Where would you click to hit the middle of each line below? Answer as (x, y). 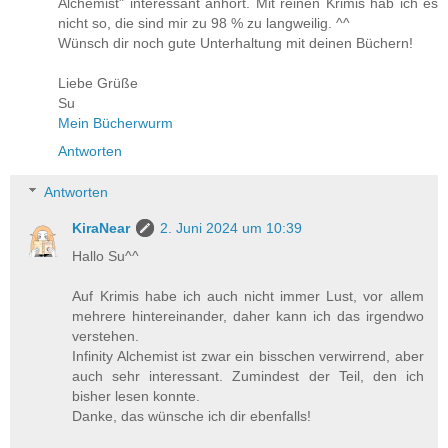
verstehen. (106, 336)
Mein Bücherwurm (115, 122)
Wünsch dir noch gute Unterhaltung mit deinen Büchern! (235, 42)
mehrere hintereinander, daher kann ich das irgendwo (248, 316)
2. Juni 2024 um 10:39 (231, 228)
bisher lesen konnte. (136, 396)
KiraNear (101, 228)
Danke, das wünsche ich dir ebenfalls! (192, 416)
